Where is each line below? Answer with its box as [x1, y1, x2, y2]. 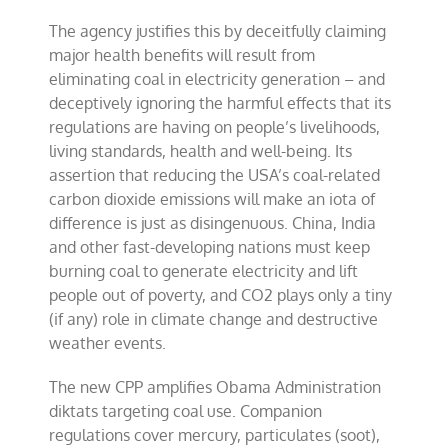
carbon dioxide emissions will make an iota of [49, 189, 376, 209]
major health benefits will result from [49, 45, 316, 65]
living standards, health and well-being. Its [49, 141, 353, 161]
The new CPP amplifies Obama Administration [49, 377, 382, 397]
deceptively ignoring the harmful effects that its [49, 93, 392, 113]
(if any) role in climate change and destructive [49, 309, 379, 329]
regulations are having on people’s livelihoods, [49, 117, 381, 137]
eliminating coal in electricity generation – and [49, 69, 386, 89]
